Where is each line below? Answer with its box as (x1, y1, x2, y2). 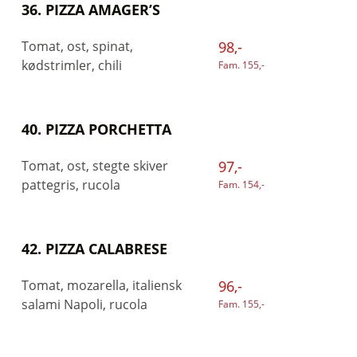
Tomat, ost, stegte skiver (22, 157, 168, 175)
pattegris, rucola (22, 176, 120, 194)
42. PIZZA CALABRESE (22, 239, 167, 258)
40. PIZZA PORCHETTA (22, 120, 171, 139)
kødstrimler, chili (22, 57, 122, 74)
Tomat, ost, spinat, (22, 37, 133, 55)
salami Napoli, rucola (22, 296, 147, 313)
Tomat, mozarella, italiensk (22, 277, 182, 294)
